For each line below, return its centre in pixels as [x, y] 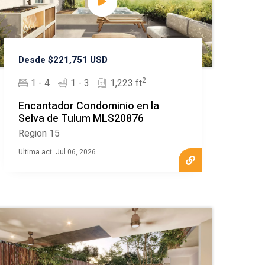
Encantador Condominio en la [89, 106]
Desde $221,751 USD [63, 60]
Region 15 [39, 134]
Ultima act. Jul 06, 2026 [57, 152]
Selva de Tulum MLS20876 [81, 119]
